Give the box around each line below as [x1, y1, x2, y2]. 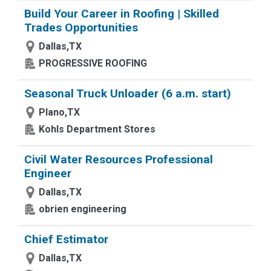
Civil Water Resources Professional [24, 152, 213, 166]
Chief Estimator [24, 232, 108, 246]
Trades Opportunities [24, 21, 138, 34]
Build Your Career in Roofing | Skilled [24, 7, 219, 21]
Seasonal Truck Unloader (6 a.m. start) [24, 87, 231, 100]
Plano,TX [39, 106, 80, 118]
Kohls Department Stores [39, 123, 155, 135]
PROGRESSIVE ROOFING [39, 57, 147, 69]
